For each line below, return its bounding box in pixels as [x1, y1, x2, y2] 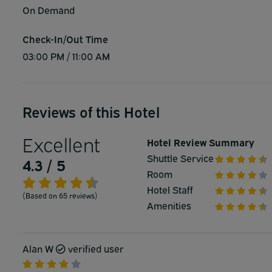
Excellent [22, 131, 100, 157]
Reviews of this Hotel [22, 101, 160, 121]
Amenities [147, 199, 191, 212]
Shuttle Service [147, 151, 214, 165]
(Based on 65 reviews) [22, 190, 98, 201]
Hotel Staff [147, 183, 193, 197]
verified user [66, 242, 124, 256]
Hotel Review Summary [147, 135, 254, 149]
